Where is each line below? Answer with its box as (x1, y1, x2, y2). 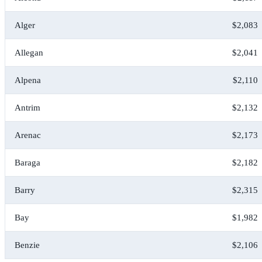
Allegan (15, 48, 43, 58)
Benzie (15, 240, 40, 250)
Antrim (15, 103, 40, 113)
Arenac (15, 130, 41, 140)
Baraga (15, 158, 40, 168)
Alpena (15, 75, 41, 85)
